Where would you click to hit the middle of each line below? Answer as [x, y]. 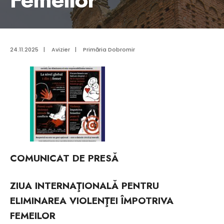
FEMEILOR [33, 216]
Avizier [61, 49]
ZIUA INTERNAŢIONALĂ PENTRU [84, 186]
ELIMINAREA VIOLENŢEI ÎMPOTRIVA [92, 201]
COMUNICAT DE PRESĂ [64, 158]
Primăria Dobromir [109, 49]
